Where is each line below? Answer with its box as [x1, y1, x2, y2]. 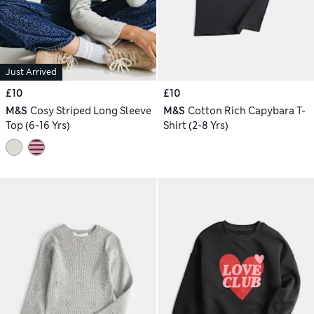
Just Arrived [6, 66, 57, 78]
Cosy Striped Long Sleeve [29, 104, 151, 117]
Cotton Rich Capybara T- [187, 104, 306, 117]
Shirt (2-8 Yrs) [163, 118, 228, 132]
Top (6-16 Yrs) [6, 118, 70, 132]
